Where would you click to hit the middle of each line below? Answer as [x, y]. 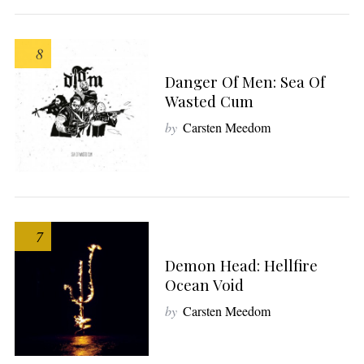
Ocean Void [204, 284]
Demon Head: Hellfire [241, 265]
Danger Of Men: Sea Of [245, 81]
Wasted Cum [209, 101]
